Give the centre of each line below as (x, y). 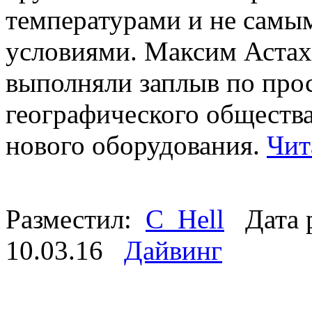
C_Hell (185, 219)
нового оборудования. (136, 145)
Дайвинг (173, 250)
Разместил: (76, 219)
